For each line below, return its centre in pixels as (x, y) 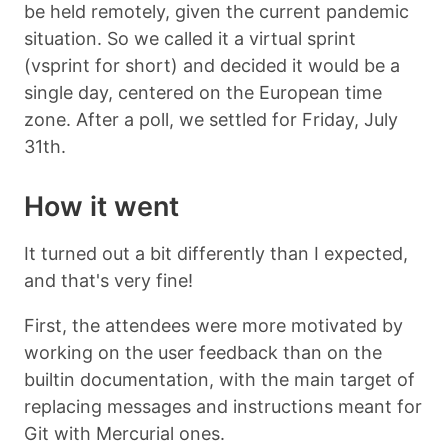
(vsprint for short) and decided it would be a (212, 65)
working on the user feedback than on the (203, 352)
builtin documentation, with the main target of (219, 379)
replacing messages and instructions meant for (223, 406)
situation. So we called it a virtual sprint (190, 38)
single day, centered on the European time (203, 92)
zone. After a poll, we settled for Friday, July (211, 119)
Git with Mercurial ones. (124, 433)
